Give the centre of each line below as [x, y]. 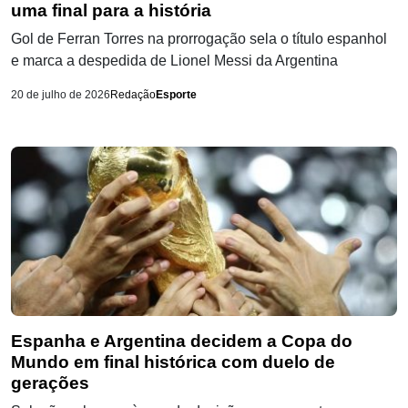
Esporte [176, 94]
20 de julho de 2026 [61, 94]
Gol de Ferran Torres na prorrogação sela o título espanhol [199, 38]
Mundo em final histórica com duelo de [173, 362]
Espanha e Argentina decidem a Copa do [182, 341]
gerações [50, 382]
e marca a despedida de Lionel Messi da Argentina [174, 60]
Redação [133, 94]
